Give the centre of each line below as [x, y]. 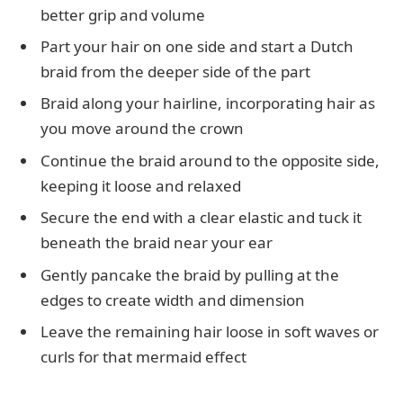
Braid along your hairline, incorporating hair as [208, 103]
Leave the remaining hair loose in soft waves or [210, 332]
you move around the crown [142, 129]
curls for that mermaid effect [143, 357]
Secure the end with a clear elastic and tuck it [201, 218]
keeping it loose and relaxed [141, 185]
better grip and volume [123, 14]
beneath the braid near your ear [157, 243]
